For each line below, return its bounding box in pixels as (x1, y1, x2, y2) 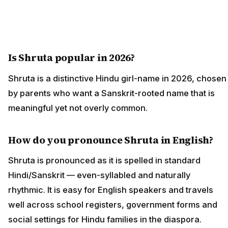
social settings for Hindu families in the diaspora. (8, 214, 202, 225)
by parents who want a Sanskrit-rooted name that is (8, 88, 215, 98)
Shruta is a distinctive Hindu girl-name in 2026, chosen (8, 73, 226, 83)
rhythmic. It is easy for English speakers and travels (8, 185, 213, 195)
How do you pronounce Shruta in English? (8, 133, 214, 147)
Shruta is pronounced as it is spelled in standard (8, 155, 201, 166)
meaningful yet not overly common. (8, 102, 148, 113)
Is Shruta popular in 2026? (8, 51, 135, 65)
